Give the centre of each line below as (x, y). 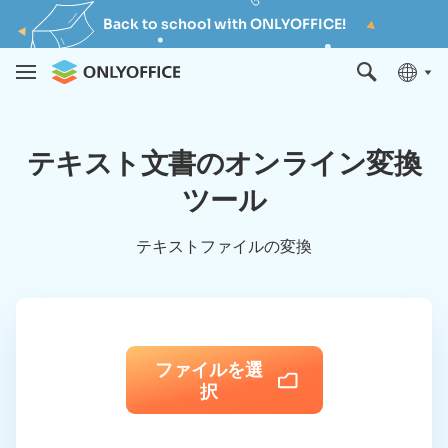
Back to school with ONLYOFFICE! (224, 24)
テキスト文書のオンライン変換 (224, 162)
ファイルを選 (208, 369)
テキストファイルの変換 (224, 246)
